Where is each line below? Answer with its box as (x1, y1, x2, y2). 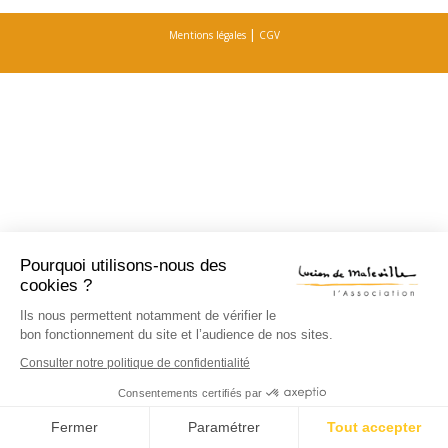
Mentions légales (168, 28, 246, 43)
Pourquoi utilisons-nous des (20, 256, 227, 275)
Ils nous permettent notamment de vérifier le (20, 308, 276, 323)
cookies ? (20, 276, 92, 295)
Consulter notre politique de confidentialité (20, 356, 250, 370)
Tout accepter (326, 419, 421, 435)
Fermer (50, 419, 98, 435)
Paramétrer (187, 419, 260, 435)
